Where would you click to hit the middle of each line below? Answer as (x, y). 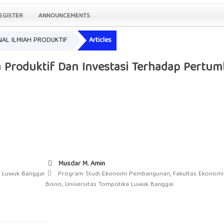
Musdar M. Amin (81, 164)
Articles (100, 41)
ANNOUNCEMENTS (64, 16)
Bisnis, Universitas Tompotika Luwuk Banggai (109, 185)
